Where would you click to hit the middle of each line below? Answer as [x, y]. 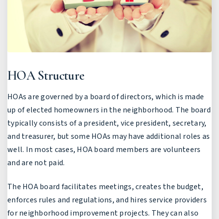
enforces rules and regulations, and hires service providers [107, 200]
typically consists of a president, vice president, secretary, [107, 123]
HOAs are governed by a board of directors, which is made [106, 97]
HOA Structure [46, 76]
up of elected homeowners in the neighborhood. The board [109, 110]
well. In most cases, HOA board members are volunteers [104, 149]
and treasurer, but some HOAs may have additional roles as [109, 136]
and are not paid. [36, 163]
